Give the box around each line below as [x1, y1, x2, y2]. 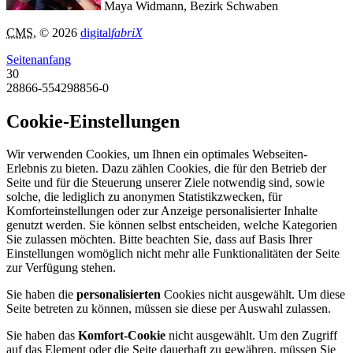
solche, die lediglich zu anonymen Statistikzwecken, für [6, 190, 282, 204]
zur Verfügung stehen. [6, 261, 116, 275]
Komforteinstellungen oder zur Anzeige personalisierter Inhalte [6, 204, 318, 218]
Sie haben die [6, 288, 76, 302]
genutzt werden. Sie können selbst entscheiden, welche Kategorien [6, 218, 337, 232]
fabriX [111, 25, 143, 39]
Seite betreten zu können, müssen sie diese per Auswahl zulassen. [6, 302, 331, 316]
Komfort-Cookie [78, 329, 165, 343]
